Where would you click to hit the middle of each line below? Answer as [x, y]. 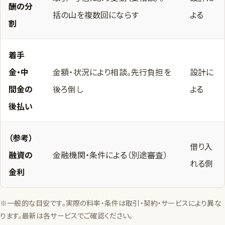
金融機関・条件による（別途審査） [110, 155]
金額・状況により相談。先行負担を [112, 72]
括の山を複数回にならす [96, 15]
